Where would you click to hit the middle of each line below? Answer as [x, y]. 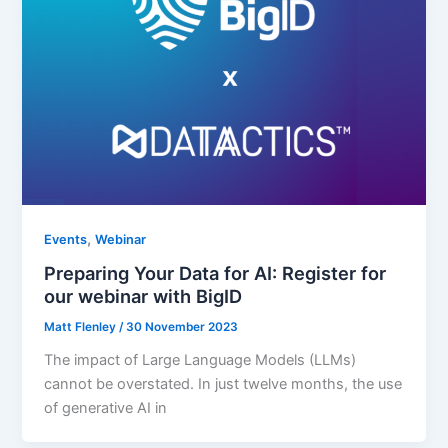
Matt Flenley [82, 327]
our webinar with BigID [143, 296]
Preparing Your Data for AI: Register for [215, 273]
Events [66, 239]
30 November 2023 [182, 327]
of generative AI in [106, 408]
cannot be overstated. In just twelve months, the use [223, 384]
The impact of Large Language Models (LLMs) [200, 360]
